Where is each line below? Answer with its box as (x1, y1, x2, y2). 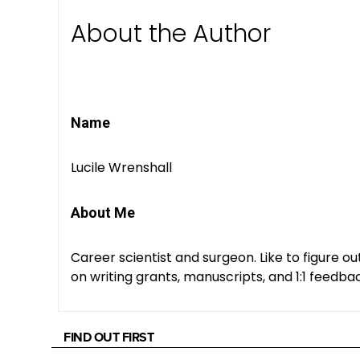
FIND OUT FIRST (63, 328, 153, 347)
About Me (71, 204, 135, 222)
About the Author (71, 17, 271, 51)
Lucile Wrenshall (71, 158, 172, 178)
